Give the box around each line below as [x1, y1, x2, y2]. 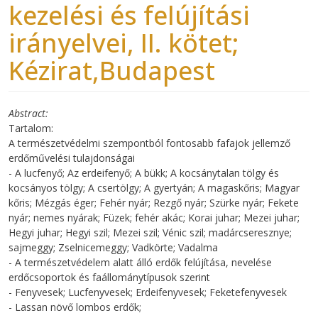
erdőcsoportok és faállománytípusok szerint [9, 270, 210, 284]
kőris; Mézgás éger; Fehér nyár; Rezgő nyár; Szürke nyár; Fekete [9, 195, 299, 209]
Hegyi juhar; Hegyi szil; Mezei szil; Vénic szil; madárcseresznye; [9, 225, 292, 239]
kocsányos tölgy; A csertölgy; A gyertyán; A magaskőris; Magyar [9, 180, 300, 194]
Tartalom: [9, 121, 53, 135]
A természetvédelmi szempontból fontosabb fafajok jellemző [9, 136, 290, 150]
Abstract [9, 106, 45, 120]
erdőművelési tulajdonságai [9, 150, 135, 165]
